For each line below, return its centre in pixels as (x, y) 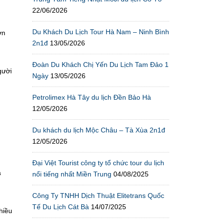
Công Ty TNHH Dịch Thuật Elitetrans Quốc (98, 195)
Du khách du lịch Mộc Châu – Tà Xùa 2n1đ (99, 130)
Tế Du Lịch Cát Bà (61, 207)
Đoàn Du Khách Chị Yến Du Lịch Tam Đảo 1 (100, 64)
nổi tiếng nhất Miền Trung (72, 174)
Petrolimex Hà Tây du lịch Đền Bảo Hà (92, 97)
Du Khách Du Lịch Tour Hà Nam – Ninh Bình (101, 32)
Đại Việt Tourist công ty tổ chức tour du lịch (98, 163)
